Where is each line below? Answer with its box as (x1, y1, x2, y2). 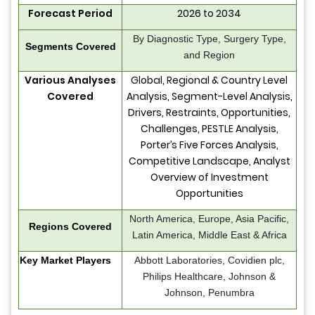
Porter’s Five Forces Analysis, (140, 138, 278, 153)
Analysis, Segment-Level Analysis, (126, 89, 292, 104)
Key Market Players (20, 255, 111, 266)
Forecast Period (28, 6, 112, 21)
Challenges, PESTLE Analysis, (140, 122, 278, 136)
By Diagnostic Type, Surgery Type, (132, 33, 286, 45)
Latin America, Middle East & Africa (131, 229, 287, 241)
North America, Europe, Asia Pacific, (129, 213, 289, 225)
